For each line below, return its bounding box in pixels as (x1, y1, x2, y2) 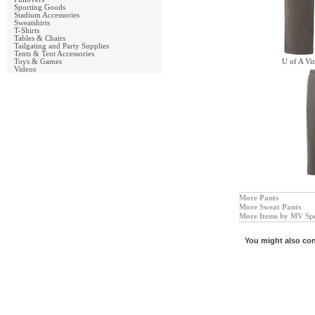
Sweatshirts (14, 19, 50, 27)
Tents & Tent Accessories (14, 50, 94, 58)
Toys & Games (14, 58, 62, 65)
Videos (14, 65, 36, 73)
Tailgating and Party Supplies (14, 42, 109, 50)
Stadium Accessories (14, 11, 79, 19)
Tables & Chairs (14, 34, 65, 42)
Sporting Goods (14, 4, 65, 11)
